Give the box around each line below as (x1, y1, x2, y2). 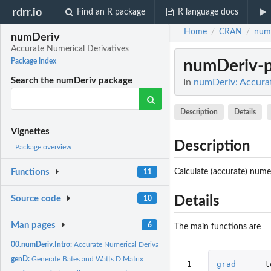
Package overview (15, 143, 71, 151)
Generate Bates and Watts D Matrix (31, 255, 144, 263)
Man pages (11, 220, 56, 230)
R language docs (177, 8, 238, 16)
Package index (11, 57, 57, 65)
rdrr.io (12, 7, 42, 18)
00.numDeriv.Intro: (11, 240, 74, 248)
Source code (11, 194, 62, 204)
